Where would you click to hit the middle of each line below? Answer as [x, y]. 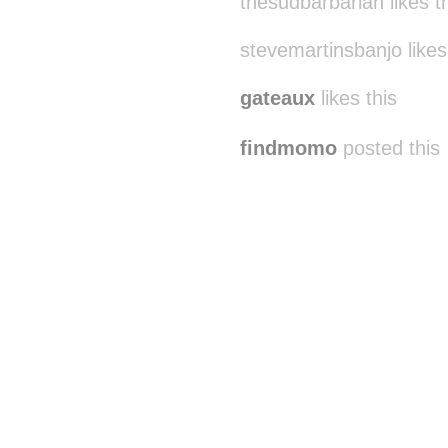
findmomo [288, 148]
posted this [388, 148]
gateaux [277, 98]
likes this [356, 98]
